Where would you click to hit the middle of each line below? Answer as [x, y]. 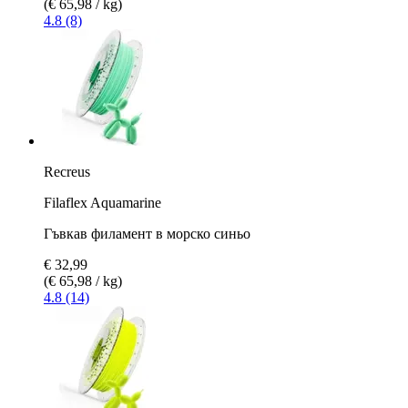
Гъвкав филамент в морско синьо [147, 233]
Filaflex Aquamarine [102, 202]
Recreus [67, 171]
